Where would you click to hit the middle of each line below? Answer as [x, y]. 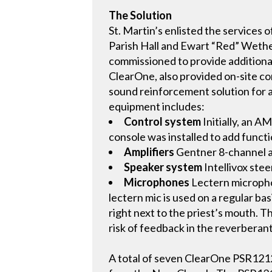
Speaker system [163, 167]
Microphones [157, 182]
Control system [163, 122]
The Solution [141, 15]
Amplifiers [149, 152]
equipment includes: [157, 107]
